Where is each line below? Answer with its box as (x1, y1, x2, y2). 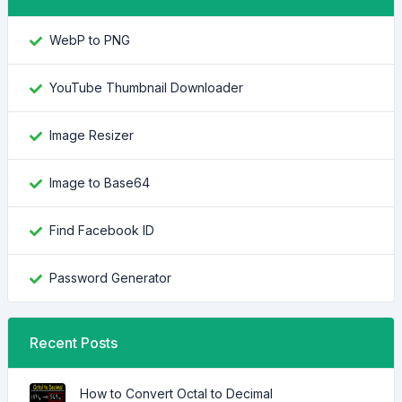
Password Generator (49, 270, 171, 285)
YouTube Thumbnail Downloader (49, 80, 243, 95)
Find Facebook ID (49, 223, 154, 238)
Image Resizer (49, 127, 134, 143)
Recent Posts (30, 334, 118, 352)
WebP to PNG (49, 32, 130, 48)
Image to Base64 (49, 175, 150, 190)
